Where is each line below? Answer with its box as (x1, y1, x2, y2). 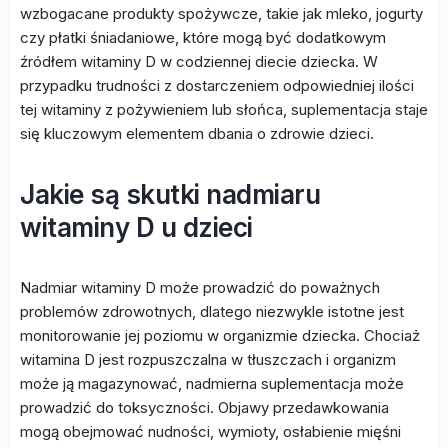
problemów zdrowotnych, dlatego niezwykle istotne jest (20, 302, 404, 321)
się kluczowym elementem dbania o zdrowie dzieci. (20, 124, 374, 143)
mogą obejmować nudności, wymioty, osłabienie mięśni (20, 422, 401, 441)
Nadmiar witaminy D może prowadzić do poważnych (20, 278, 380, 297)
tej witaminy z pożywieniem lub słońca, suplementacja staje (20, 100, 428, 119)
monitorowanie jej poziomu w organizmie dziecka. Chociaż (20, 326, 420, 345)
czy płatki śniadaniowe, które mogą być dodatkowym (20, 28, 386, 47)
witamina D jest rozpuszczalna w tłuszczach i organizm (20, 350, 396, 369)
